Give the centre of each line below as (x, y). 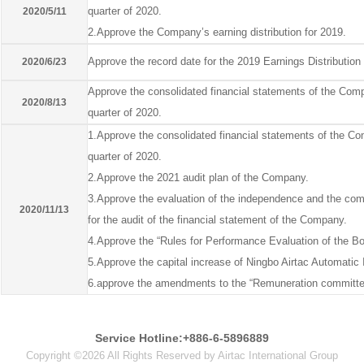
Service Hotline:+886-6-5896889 (182, 338)
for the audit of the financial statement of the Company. (217, 219)
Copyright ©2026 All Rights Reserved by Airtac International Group (182, 355)
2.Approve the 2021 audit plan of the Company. (198, 177)
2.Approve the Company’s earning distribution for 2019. (217, 32)
